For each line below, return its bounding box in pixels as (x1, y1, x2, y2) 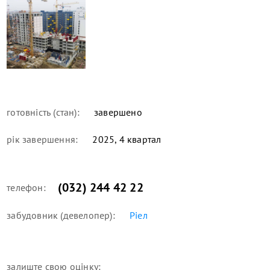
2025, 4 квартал (90, 133, 162, 145)
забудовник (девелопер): (7, 209, 115, 221)
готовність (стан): (7, 105, 80, 118)
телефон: (7, 181, 46, 193)
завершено (91, 105, 142, 118)
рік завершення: (7, 133, 78, 145)
